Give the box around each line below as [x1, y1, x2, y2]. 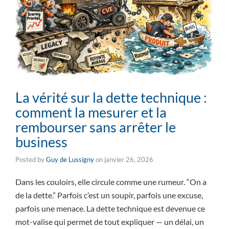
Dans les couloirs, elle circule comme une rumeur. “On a [15, 176, 207, 187]
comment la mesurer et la [15, 103, 167, 121]
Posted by [15, 155, 46, 164]
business [15, 133, 67, 150]
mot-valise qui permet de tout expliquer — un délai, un [15, 216, 204, 226]
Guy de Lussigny [46, 155, 94, 164]
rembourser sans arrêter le [15, 118, 176, 135]
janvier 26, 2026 [104, 155, 153, 164]
